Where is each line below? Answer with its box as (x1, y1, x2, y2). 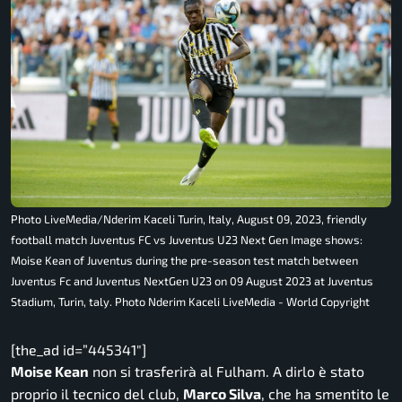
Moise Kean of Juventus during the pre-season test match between (11, 253, 358, 268)
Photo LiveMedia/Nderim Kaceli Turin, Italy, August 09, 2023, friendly (11, 212, 367, 227)
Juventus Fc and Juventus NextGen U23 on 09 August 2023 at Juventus (11, 274, 373, 289)
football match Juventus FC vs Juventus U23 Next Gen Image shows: (11, 232, 363, 248)
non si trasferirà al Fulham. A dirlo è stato (89, 363, 364, 380)
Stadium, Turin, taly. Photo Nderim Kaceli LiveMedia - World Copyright (11, 294, 370, 310)
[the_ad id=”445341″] (11, 341, 146, 359)
